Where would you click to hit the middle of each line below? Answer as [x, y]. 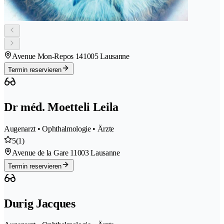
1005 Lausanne [106, 56]
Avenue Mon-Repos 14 [47, 56]
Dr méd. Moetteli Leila [61, 107]
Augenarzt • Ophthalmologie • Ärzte [59, 128]
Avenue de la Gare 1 [43, 152]
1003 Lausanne [96, 152]
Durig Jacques [40, 203]
